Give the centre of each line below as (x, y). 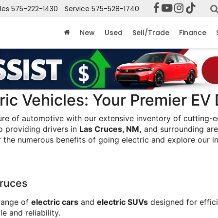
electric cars (55, 202)
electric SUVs (122, 202)
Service (77, 9)
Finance (193, 33)
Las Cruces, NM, (110, 129)
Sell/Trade (151, 33)
